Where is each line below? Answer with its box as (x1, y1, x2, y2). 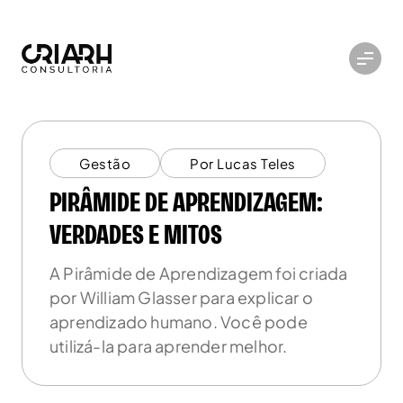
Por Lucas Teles (190, 155, 296, 172)
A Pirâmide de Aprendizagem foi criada (49, 263, 348, 283)
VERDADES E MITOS (49, 222, 222, 249)
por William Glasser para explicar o (49, 287, 313, 308)
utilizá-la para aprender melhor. (49, 336, 288, 356)
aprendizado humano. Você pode (49, 311, 308, 332)
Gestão (79, 155, 130, 172)
